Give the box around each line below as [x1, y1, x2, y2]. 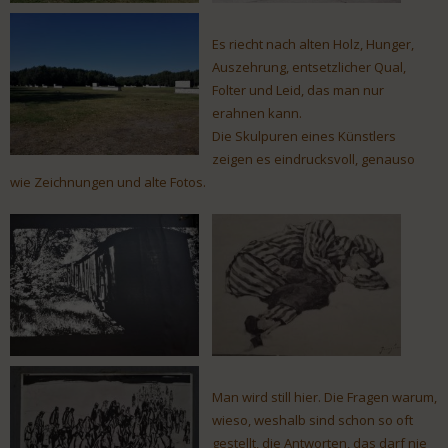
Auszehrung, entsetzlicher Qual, [212, 58, 406, 77]
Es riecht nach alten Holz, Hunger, [212, 35, 414, 54]
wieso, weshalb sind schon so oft [212, 411, 413, 430]
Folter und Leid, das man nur [212, 81, 384, 100]
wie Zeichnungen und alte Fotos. [10, 173, 206, 192]
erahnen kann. [212, 104, 302, 123]
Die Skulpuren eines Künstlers [212, 127, 396, 146]
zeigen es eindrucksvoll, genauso [212, 150, 415, 169]
